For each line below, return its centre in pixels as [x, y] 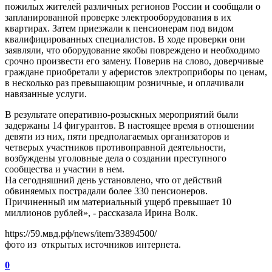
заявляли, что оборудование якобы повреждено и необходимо [132, 50]
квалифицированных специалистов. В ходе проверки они [125, 39]
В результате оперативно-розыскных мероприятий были [122, 114]
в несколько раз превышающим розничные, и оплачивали [124, 83]
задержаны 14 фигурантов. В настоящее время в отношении [130, 125]
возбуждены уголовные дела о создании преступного [116, 158]
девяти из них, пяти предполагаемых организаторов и [117, 136]
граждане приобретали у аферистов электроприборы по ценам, [136, 72]
